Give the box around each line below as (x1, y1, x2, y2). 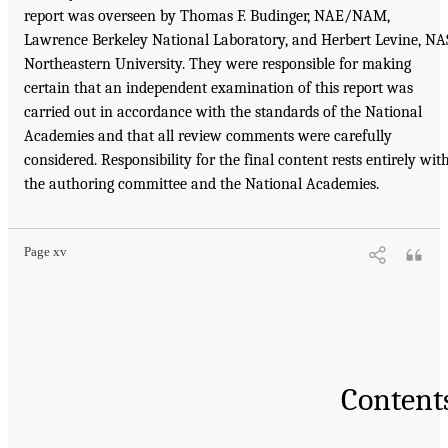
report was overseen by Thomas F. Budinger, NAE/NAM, (24, 6, 390, 25)
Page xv (24, 244, 67, 259)
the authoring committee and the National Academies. (24, 174, 379, 193)
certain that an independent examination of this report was (24, 78, 413, 97)
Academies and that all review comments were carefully (24, 126, 392, 145)
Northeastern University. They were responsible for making (24, 54, 411, 73)
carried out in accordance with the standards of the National (24, 102, 422, 121)
